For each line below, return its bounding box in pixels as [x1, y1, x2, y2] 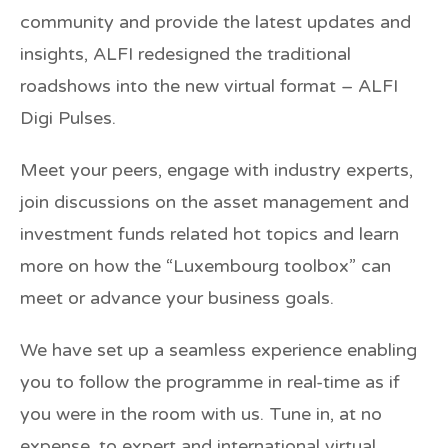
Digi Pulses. [20, 107, 116, 130]
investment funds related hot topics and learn [20, 223, 399, 246]
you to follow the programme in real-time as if [20, 371, 400, 394]
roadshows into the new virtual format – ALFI [20, 75, 398, 98]
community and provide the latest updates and [20, 11, 411, 34]
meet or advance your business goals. [20, 287, 334, 310]
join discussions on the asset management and [20, 191, 409, 214]
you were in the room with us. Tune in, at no [20, 403, 382, 426]
